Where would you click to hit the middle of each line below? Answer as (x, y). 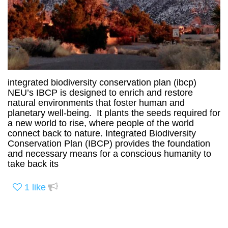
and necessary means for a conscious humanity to (109, 153)
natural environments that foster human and (96, 103)
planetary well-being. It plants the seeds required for (114, 113)
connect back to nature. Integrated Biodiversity (102, 133)
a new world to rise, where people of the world (101, 123)
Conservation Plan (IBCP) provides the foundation (109, 143)
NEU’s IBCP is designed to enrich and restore (100, 92)
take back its (33, 164)
